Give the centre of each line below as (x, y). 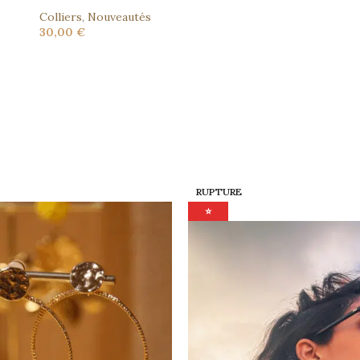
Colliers (61, 17)
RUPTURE (219, 192)
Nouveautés (119, 17)
